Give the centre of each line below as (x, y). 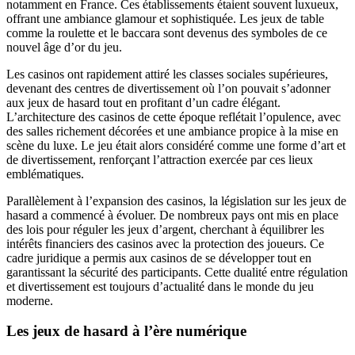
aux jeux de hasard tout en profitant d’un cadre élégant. (143, 102)
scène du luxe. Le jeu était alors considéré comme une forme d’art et (176, 145)
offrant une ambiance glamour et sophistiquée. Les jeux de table (165, 18)
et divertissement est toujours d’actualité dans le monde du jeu (160, 286)
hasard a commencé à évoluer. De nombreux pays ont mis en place (172, 215)
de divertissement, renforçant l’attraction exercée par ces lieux (160, 159)
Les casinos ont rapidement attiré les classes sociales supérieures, (167, 74)
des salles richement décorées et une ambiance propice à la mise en (172, 131)
